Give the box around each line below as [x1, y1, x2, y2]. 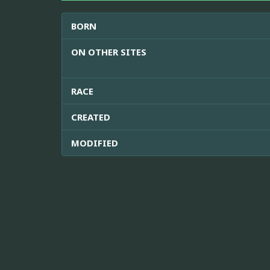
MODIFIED [71, 136, 118, 149]
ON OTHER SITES [71, 45, 146, 58]
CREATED [71, 110, 110, 123]
